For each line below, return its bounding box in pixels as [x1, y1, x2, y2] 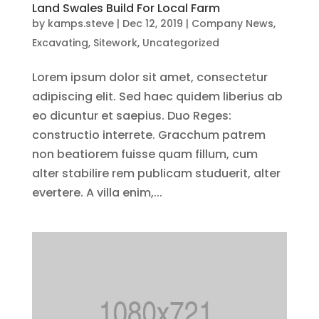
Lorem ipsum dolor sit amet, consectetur [31, 68, 268, 85]
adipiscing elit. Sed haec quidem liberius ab [31, 88, 283, 105]
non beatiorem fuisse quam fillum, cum [31, 145, 258, 162]
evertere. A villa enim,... [31, 184, 162, 201]
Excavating [31, 35, 88, 50]
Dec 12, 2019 [122, 16, 183, 31]
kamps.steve [47, 16, 114, 31]
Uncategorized [142, 35, 219, 50]
